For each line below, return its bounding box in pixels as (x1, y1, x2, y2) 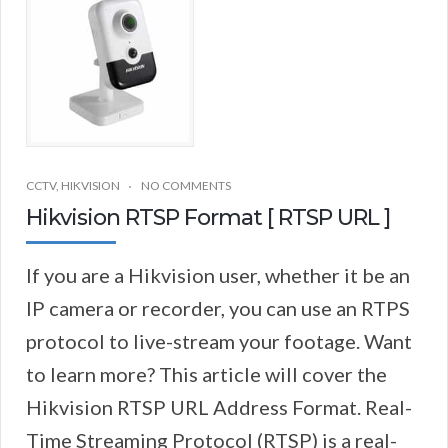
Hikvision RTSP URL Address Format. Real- (26, 394, 412, 419)
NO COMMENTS (141, 177, 231, 193)
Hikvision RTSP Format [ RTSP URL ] (26, 203, 390, 231)
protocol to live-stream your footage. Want (26, 328, 412, 353)
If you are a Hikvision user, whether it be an (26, 262, 410, 287)
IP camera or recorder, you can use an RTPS (26, 295, 410, 320)
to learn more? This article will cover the (26, 361, 387, 386)
